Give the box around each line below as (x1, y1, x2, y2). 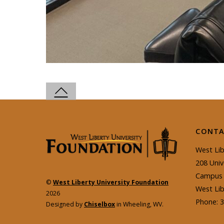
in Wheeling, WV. (115, 200, 163, 209)
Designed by (46, 200, 84, 209)
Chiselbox (84, 200, 115, 209)
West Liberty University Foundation (53, 178, 168, 187)
